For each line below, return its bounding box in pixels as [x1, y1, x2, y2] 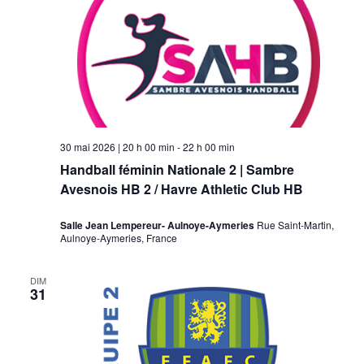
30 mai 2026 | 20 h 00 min [59, 139, 175, 154]
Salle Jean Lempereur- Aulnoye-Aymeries [59, 218, 257, 233]
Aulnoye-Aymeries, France [59, 231, 177, 245]
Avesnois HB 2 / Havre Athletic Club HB [59, 179, 303, 198]
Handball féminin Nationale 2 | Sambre [59, 159, 294, 179]
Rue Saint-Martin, [256, 218, 334, 232]
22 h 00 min [182, 139, 235, 154]
